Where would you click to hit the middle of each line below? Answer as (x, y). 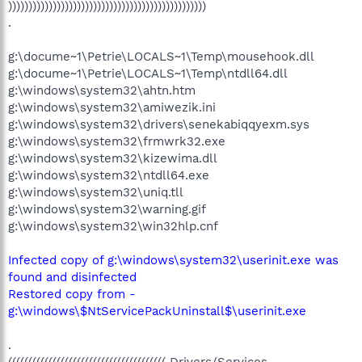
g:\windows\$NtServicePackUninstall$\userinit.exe (157, 311)
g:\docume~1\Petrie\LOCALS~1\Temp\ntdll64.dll (148, 73)
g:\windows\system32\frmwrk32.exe (117, 141)
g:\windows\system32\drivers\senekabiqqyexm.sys (159, 124)
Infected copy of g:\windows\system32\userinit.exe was (173, 260)
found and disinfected (72, 277)
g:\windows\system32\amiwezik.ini (112, 107)
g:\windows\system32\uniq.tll (96, 192)
